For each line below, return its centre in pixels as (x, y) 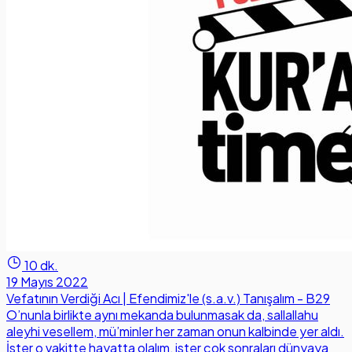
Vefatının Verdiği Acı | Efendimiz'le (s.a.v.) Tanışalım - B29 (168, 299)
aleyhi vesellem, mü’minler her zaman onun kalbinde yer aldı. (175, 332)
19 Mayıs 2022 (47, 282)
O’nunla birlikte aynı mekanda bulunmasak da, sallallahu (162, 315)
